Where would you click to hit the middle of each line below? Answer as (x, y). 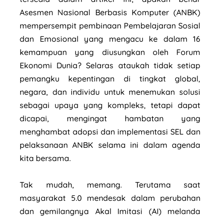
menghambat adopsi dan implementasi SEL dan (110, 131)
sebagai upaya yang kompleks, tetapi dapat (110, 105)
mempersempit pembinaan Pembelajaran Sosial (110, 25)
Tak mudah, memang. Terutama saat (110, 184)
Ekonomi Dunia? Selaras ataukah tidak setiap (110, 65)
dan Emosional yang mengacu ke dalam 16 (110, 39)
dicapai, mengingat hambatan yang (110, 118)
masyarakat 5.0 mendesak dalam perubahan (110, 198)
